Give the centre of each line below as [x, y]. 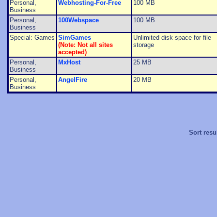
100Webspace [78, 20]
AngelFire [72, 80]
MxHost [69, 62]
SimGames [74, 38]
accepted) [72, 52]
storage [143, 45]
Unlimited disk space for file [172, 38]
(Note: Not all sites [85, 45]
